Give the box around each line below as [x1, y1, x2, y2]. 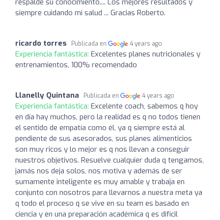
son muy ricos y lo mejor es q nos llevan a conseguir [15, 144, 190, 154]
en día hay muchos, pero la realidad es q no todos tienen [15, 111, 200, 122]
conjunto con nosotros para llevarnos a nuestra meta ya [15, 187, 202, 197]
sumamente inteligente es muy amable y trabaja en [15, 176, 185, 187]
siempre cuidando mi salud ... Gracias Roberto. [15, 7, 165, 18]
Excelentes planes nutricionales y [91, 49, 200, 59]
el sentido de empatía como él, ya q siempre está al [15, 122, 185, 133]
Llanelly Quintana [15, 90, 79, 100]
